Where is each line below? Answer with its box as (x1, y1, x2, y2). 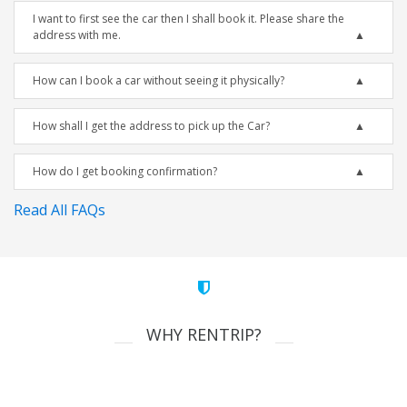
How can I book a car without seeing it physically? (33, 73, 284, 89)
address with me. (33, 27, 121, 44)
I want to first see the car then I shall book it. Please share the (33, 11, 344, 27)
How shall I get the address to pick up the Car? (33, 118, 270, 134)
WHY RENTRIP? (145, 323, 262, 346)
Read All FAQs (14, 200, 105, 221)
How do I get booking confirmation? (33, 164, 217, 180)
